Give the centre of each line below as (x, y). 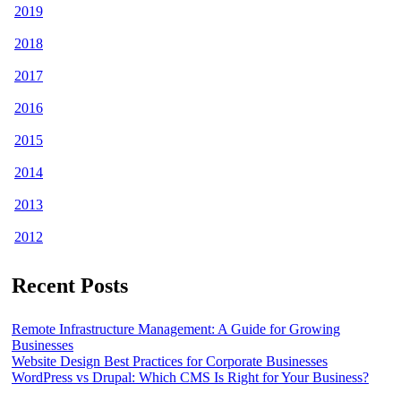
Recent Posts (70, 286)
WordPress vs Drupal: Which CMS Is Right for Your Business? (190, 377)
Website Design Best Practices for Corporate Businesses (170, 361)
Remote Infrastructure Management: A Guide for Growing (176, 328)
